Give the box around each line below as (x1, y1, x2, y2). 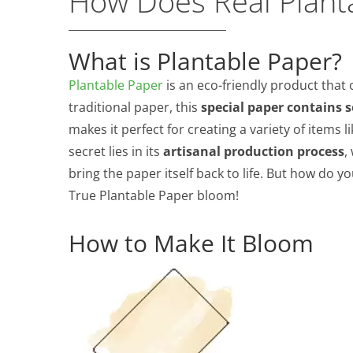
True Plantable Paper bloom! (69, 186, 239, 204)
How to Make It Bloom (69, 226, 314, 259)
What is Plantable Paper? (69, 44, 342, 77)
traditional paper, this (69, 98, 201, 116)
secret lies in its (69, 142, 163, 160)
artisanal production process (163, 142, 344, 160)
